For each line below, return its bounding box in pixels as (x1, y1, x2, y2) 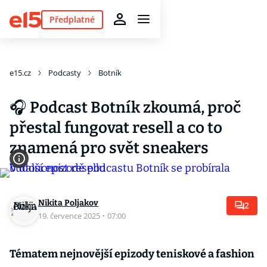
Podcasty (48, 67, 81, 78)
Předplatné (49, 13, 95, 25)
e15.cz (10, 67, 31, 78)
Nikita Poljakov (38, 198, 98, 208)
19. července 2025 (38, 210, 102, 221)
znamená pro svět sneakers (10, 139, 209, 157)
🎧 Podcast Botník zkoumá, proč (10, 98, 241, 117)
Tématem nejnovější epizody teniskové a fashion (10, 247, 254, 260)
